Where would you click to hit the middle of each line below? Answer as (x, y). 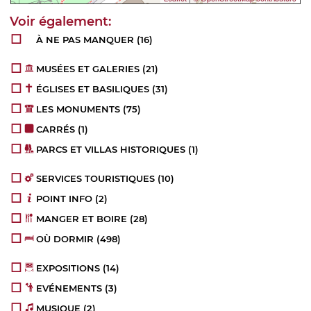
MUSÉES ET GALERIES (88, 69)
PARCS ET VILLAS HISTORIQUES (111, 150)
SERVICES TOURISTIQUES (96, 179)
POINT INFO (65, 199)
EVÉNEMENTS (69, 288)
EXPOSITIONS (68, 268)
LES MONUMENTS (78, 109)
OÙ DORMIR (65, 239)
